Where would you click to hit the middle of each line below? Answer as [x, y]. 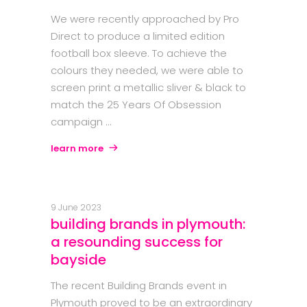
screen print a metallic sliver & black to [148, 88]
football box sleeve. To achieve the [139, 53]
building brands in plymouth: [148, 224]
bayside [78, 260]
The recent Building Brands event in [139, 286]
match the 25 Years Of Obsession [136, 105]
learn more [77, 149]
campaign [78, 122]
